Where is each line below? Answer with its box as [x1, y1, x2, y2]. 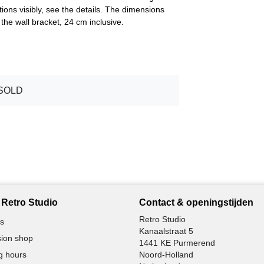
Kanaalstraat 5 [139, 226, 193, 236]
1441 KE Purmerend [139, 237, 215, 247]
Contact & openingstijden [139, 197, 253, 207]
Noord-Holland [139, 249, 193, 259]
